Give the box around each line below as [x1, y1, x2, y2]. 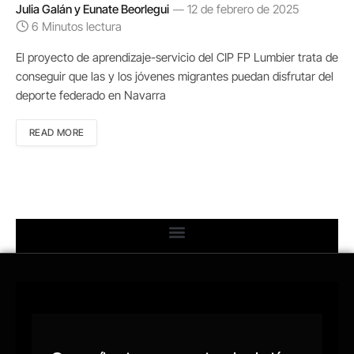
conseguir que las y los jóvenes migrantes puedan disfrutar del [16, 69, 333, 85]
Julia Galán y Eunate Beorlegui [16, 2, 169, 17]
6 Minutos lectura [32, 19, 122, 35]
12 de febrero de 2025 [187, 2, 299, 17]
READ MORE [29, 126, 85, 139]
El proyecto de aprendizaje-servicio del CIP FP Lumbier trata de [16, 50, 338, 66]
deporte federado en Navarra [16, 88, 166, 104]
